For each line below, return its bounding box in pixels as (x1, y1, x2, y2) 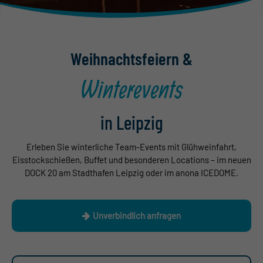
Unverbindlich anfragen (93, 210, 181, 221)
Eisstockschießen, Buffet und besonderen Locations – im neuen (12, 154, 251, 166)
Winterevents (80, 75, 183, 104)
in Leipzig (100, 111, 163, 134)
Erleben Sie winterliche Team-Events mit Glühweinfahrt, (26, 141, 237, 153)
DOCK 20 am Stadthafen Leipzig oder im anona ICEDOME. (25, 167, 238, 178)
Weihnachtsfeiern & (70, 48, 193, 69)
